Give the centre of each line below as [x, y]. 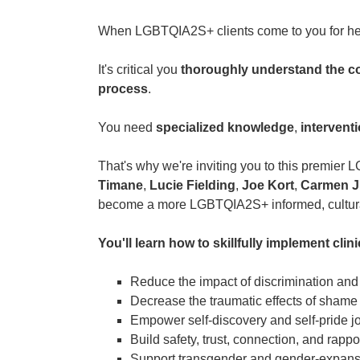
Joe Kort [268, 186]
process [123, 89]
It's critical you [139, 70]
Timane [121, 186]
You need [127, 128]
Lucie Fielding [192, 186]
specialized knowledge [225, 128]
